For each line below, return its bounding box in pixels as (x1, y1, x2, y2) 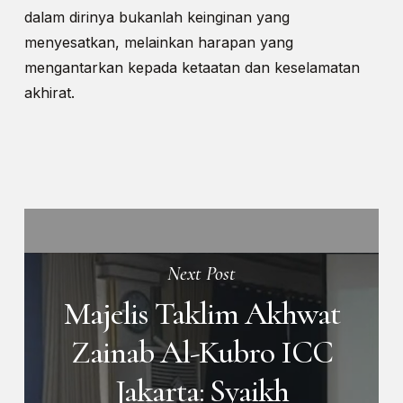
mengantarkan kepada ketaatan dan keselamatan (23, 58, 360, 77)
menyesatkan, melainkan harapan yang (23, 33, 293, 52)
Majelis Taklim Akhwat (64, 293, 340, 333)
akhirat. (23, 84, 75, 103)
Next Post (167, 262, 237, 286)
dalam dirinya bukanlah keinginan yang (23, 8, 290, 27)
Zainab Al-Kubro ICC (71, 332, 333, 372)
